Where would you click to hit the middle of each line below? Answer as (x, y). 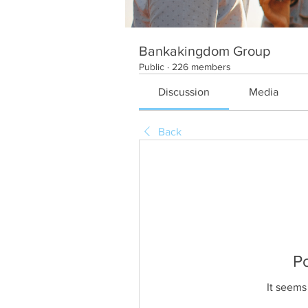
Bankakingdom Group (205, 51)
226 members (201, 67)
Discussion (184, 92)
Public (152, 67)
